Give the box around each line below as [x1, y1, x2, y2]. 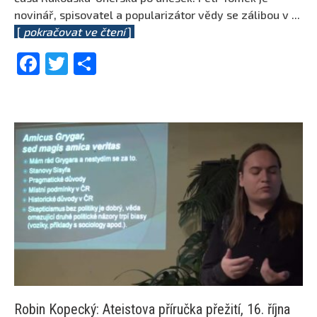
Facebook [40, 50, 139, 77]
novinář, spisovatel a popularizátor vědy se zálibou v [14, 8, 292, 22]
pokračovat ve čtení [23, 25, 125, 39]
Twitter [68, 50, 146, 77]
